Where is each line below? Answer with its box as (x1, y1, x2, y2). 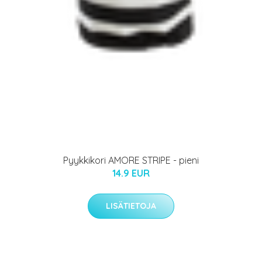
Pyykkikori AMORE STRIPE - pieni (63, 154, 199, 166)
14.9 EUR (112, 167, 150, 179)
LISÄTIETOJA (106, 200, 156, 211)
